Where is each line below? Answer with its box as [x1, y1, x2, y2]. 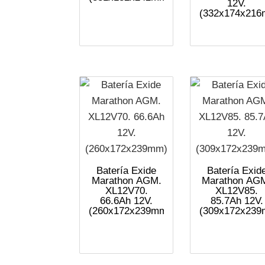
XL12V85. [215, 185, 258, 196]
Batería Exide [96, 164, 157, 176]
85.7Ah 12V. [210, 195, 263, 206]
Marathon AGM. [91, 174, 161, 186]
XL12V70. [105, 185, 148, 196]
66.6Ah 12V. [100, 195, 153, 206]
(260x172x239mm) [89, 205, 172, 216]
